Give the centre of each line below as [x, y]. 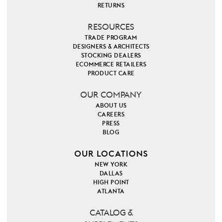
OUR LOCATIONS [111, 154]
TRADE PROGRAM [111, 37]
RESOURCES [111, 27]
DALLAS [111, 173]
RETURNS [111, 5]
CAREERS [111, 114]
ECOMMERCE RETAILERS [111, 64]
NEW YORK [111, 164]
